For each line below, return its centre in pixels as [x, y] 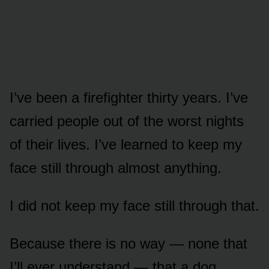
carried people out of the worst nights [127, 121]
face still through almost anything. [116, 168]
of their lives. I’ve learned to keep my [126, 145]
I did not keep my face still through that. [134, 206]
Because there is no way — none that [128, 244]
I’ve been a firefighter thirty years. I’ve [129, 98]
